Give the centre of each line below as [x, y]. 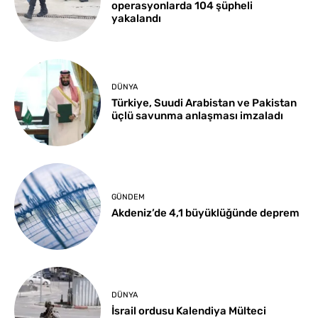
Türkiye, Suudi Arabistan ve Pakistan [204, 103]
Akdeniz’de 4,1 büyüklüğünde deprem [206, 213]
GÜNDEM [128, 197]
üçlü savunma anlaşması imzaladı [198, 115]
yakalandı [137, 18]
